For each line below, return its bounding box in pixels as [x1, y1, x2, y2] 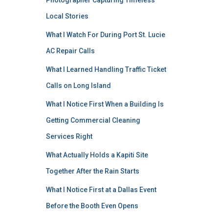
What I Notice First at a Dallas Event [45, 186, 156, 194]
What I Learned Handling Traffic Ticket [45, 66, 166, 73]
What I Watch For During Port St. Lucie [45, 31, 165, 39]
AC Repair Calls [45, 47, 95, 55]
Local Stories [45, 12, 88, 20]
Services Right [45, 132, 92, 140]
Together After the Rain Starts [45, 167, 139, 175]
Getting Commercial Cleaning [45, 116, 140, 124]
